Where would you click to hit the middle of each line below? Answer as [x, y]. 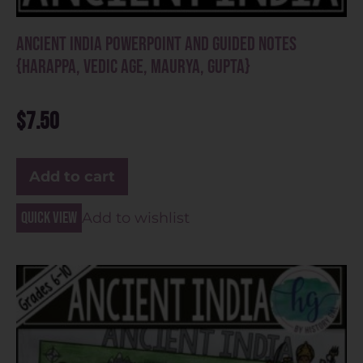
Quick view [49, 218]
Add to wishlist [136, 218]
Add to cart [72, 176]
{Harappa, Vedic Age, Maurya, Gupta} [133, 66]
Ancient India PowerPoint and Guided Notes [156, 44]
